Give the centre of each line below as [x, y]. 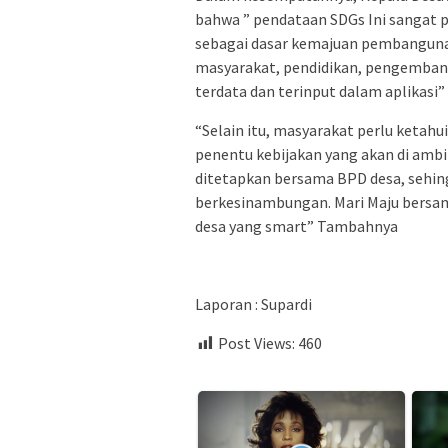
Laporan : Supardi [253, 304]
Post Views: [256, 343]
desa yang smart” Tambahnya [296, 226]
